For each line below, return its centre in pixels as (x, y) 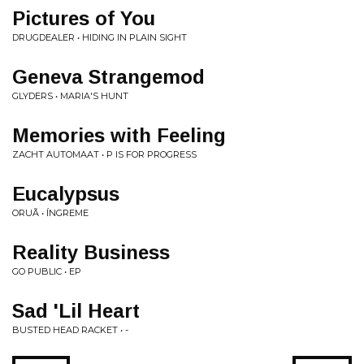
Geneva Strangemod (108, 77)
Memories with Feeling (119, 135)
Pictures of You (84, 18)
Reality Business (91, 252)
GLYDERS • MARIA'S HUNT (70, 96)
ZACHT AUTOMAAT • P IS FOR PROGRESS (104, 154)
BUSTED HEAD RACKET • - (70, 330)
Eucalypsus (66, 194)
